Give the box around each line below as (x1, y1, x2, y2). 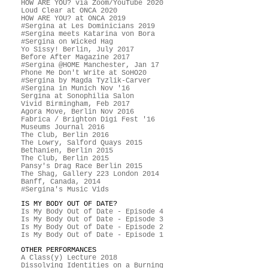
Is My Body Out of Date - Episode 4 (21, 208, 163, 215)
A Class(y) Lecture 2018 (21, 253, 117, 261)
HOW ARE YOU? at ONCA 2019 (21, 14, 126, 22)
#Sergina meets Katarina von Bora (21, 29, 155, 38)
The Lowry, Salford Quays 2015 (21, 138, 142, 147)
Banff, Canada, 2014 (21, 177, 100, 185)
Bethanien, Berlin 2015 (21, 146, 113, 154)
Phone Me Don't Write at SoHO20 (21, 68, 147, 77)
